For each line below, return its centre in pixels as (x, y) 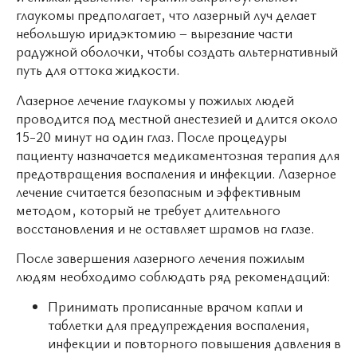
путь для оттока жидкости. (98, 70)
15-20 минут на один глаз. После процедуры (151, 136)
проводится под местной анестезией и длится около (177, 118)
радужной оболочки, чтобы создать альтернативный (177, 51)
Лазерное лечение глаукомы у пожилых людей (155, 99)
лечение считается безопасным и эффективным (159, 191)
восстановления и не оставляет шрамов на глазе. (165, 228)
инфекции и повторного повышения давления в (194, 342)
